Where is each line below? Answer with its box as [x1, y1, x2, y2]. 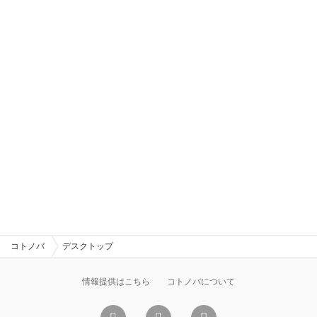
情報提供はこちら [82, 277, 150, 287]
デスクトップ [62, 241, 113, 251]
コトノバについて [167, 277, 235, 287]
